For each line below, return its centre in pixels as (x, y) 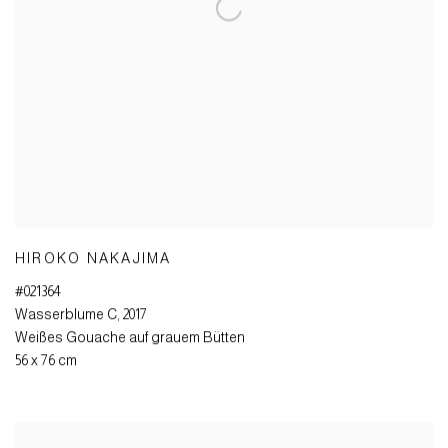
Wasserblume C (66, 314)
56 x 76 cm (46, 360)
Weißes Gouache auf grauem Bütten (130, 337)
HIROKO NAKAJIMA (93, 258)
